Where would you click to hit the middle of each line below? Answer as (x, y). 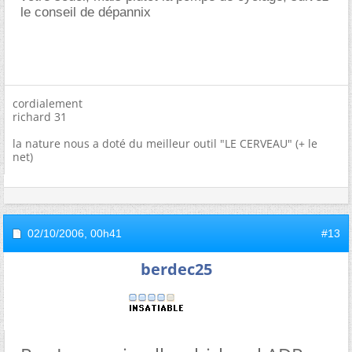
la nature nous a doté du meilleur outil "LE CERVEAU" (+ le (165, 143)
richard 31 (40, 116)
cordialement (48, 103)
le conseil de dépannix (86, 12)
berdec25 (176, 269)
